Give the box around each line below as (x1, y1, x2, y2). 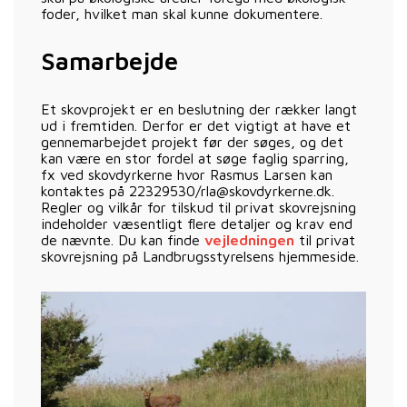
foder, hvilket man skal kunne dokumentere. (41, 5, 323, 22)
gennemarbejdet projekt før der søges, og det (41, 133, 343, 150)
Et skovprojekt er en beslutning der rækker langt (41, 100, 357, 117)
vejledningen (204, 231, 294, 248)
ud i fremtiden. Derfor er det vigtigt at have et (41, 116, 351, 134)
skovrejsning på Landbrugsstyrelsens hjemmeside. (41, 247, 359, 264)
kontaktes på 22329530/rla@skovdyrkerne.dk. (41, 182, 334, 199)
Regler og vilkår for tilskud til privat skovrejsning (41, 198, 356, 215)
